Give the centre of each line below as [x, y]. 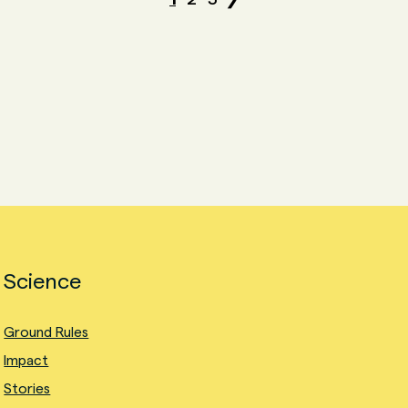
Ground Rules [46, 332]
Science [43, 281]
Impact [26, 360]
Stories [27, 388]
